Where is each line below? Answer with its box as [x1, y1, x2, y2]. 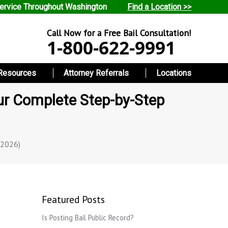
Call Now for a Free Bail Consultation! [47, 27, 191, 39]
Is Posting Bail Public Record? [42, 212, 134, 222]
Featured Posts [42, 192, 105, 206]
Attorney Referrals [64, 68, 129, 78]
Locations [156, 68, 191, 78]
